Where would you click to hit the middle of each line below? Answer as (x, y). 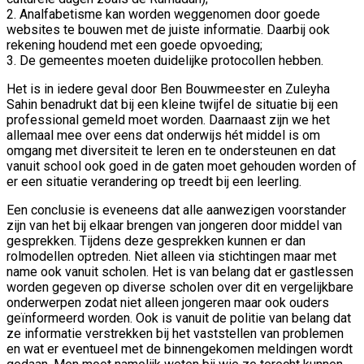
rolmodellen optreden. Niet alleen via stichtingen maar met (171, 256)
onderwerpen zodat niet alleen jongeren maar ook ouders (168, 302)
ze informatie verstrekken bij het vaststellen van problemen (175, 333)
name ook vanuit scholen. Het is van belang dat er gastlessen (180, 271)
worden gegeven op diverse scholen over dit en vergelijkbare (180, 287)
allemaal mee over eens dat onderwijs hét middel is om (163, 135)
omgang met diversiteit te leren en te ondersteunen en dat (171, 150)
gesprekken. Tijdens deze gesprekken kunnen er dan (156, 240)
